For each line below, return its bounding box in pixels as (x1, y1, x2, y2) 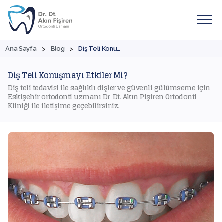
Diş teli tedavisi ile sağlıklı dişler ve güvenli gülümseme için (8, 81, 210, 94)
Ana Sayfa (5, 45, 37, 52)
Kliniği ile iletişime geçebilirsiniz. (8, 99, 119, 111)
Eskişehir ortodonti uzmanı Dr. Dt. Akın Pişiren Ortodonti (8, 90, 197, 103)
